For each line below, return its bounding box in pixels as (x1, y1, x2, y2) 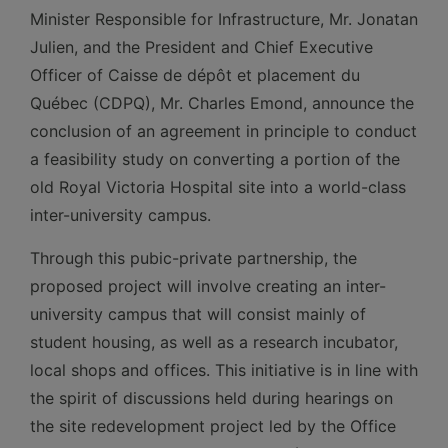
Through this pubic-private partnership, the (30, 248, 357, 268)
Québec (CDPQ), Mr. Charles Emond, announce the (30, 93, 414, 113)
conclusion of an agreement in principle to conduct (30, 121, 417, 141)
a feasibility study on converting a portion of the (30, 149, 400, 169)
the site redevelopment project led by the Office (30, 416, 396, 436)
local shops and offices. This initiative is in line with (30, 360, 418, 380)
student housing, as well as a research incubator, (30, 332, 398, 352)
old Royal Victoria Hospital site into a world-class (30, 177, 406, 197)
